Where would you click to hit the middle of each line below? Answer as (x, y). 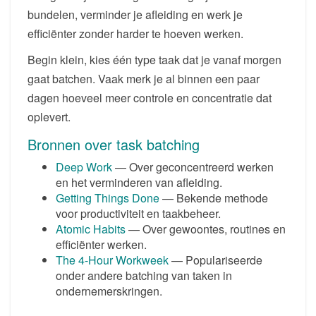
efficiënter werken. (101, 244)
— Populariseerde (215, 260)
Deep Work (84, 166)
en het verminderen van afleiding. (139, 182)
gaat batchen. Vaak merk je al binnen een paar (144, 78)
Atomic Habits (91, 229)
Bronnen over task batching (114, 144)
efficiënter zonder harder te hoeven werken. (135, 33)
